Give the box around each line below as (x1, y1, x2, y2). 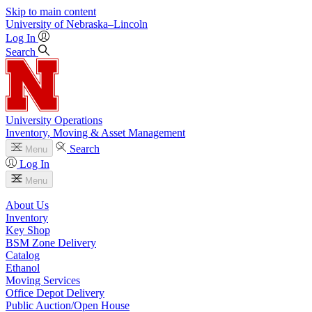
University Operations (6, 114, 102, 126)
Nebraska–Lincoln (66, 18, 148, 30)
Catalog (6, 249, 40, 261)
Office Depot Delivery (6, 287, 104, 299)
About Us (6, 199, 49, 211)
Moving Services (6, 274, 80, 286)
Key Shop (6, 224, 50, 236)
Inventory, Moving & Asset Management (6, 127, 185, 139)
